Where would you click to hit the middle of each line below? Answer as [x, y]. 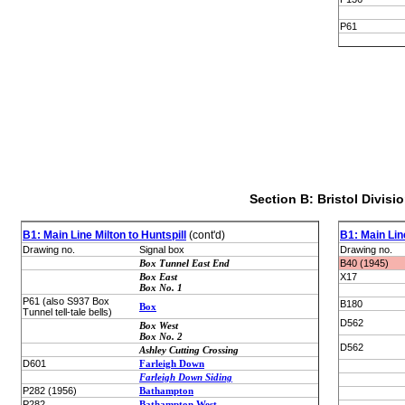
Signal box [162, 250]
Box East [158, 277]
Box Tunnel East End [184, 263]
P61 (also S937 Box [66, 301]
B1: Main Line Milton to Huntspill [104, 235]
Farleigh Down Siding [186, 377]
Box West [159, 325]
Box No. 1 [161, 287]
